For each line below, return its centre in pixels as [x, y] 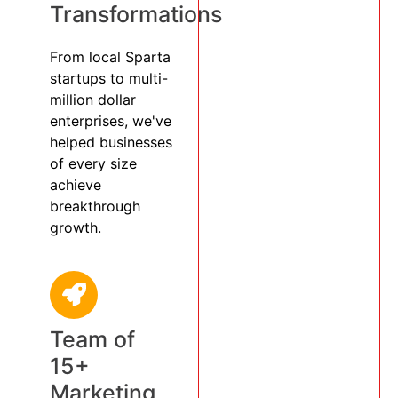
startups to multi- [109, 78]
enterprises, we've [111, 120]
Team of [92, 339]
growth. [76, 227]
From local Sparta [110, 56]
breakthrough [95, 206]
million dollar [93, 99]
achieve [76, 184]
